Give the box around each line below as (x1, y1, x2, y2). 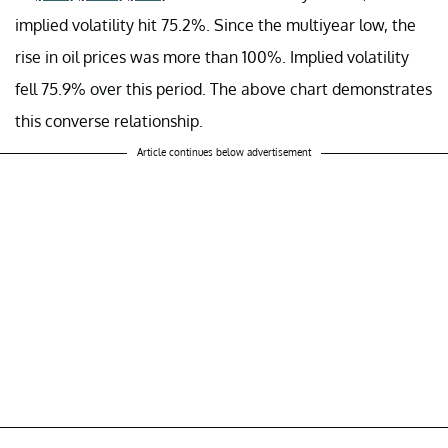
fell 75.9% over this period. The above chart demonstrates (15, 78, 432, 99)
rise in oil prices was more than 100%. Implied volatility (15, 46, 409, 67)
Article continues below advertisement (137, 145, 311, 158)
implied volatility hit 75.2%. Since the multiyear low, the (15, 14, 416, 35)
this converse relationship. (15, 110, 203, 131)
